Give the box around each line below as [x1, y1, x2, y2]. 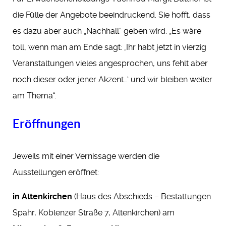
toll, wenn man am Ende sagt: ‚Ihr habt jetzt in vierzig [13, 42, 206, 52]
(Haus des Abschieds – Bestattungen [72, 192, 211, 202]
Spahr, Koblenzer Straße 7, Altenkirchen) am [13, 208, 175, 218]
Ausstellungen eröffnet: [13, 167, 99, 178]
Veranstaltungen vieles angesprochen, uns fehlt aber [13, 59, 208, 69]
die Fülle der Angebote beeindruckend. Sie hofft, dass [13, 10, 210, 20]
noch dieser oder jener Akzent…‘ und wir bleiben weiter [13, 75, 212, 85]
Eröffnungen [13, 117, 81, 131]
